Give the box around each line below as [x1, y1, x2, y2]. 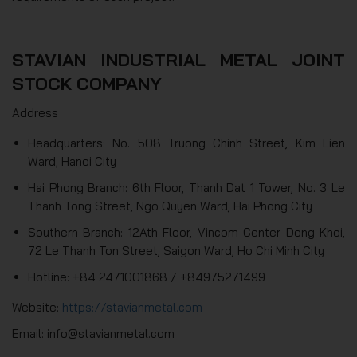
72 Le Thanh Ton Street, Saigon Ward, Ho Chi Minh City [28, 243, 324, 259]
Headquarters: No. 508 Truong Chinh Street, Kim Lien [28, 135, 345, 151]
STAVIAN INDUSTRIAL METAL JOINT [12, 49, 345, 72]
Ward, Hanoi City [28, 154, 116, 170]
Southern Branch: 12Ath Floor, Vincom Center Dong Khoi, [28, 225, 345, 241]
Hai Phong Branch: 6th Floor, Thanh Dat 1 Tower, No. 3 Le [28, 180, 345, 196]
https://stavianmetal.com [62, 300, 202, 316]
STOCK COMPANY [12, 73, 162, 96]
